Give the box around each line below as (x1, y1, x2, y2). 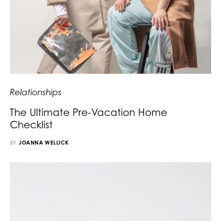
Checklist (10, 118, 53, 131)
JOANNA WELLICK (19, 139, 69, 146)
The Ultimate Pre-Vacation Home (10, 106, 167, 118)
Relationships (10, 86, 62, 97)
